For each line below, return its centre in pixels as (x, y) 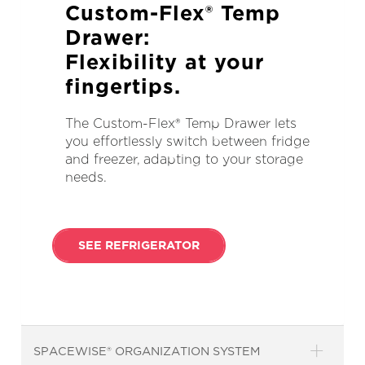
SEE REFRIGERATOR (139, 245)
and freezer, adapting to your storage (184, 159)
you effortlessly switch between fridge (187, 141)
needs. (86, 177)
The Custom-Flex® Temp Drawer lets (180, 123)
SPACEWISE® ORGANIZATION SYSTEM (147, 350)
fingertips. (123, 86)
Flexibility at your (164, 61)
